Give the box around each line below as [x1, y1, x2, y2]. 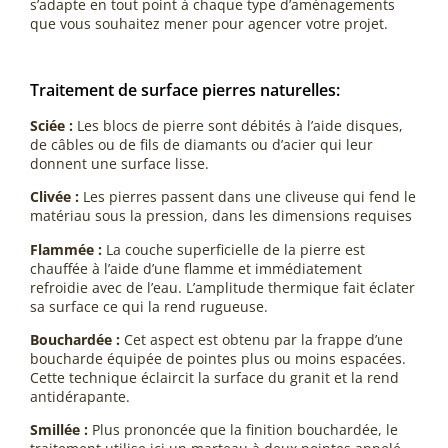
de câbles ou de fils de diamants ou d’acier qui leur [30, 134, 373, 154]
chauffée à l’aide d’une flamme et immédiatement [30, 258, 362, 278]
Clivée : [30, 187, 79, 207]
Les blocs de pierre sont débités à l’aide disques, [73, 115, 403, 135]
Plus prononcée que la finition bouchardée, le [88, 420, 398, 440]
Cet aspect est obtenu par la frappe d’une [120, 329, 403, 349]
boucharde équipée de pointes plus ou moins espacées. [30, 348, 406, 368]
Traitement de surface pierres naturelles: [30, 78, 340, 101]
